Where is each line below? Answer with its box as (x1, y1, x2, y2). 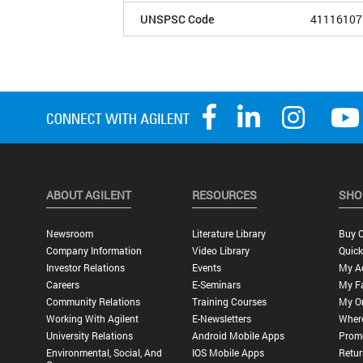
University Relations (45, 329, 133, 343)
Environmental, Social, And (45, 346, 162, 360)
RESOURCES (192, 187, 258, 203)
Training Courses (192, 295, 267, 309)
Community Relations (45, 295, 140, 309)
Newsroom (45, 227, 93, 241)
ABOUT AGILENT (45, 187, 131, 203)
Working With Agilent (45, 312, 139, 326)
